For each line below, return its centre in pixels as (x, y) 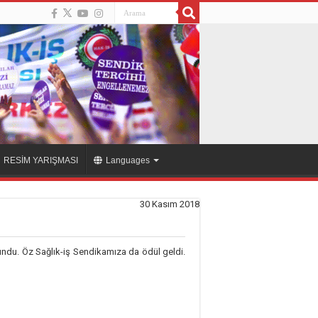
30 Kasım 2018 (170, 204)
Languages (128, 161)
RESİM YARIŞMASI (41, 161)
